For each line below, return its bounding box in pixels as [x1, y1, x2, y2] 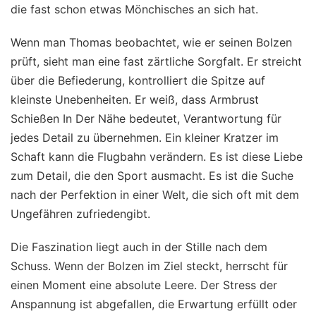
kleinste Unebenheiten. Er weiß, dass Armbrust [11, 92, 259, 107]
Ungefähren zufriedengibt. [11, 207, 150, 221]
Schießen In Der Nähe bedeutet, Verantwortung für [11, 111, 281, 126]
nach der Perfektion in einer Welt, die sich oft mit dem [11, 188, 299, 202]
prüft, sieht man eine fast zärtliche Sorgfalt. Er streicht [11, 54, 302, 69]
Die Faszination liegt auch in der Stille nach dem [11, 240, 267, 255]
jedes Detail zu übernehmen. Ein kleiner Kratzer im [11, 130, 279, 145]
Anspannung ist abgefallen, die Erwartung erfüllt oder [11, 297, 297, 312]
